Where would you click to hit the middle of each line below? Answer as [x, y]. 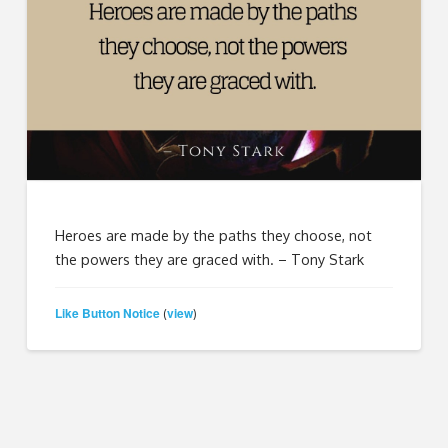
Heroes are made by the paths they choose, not [214, 235]
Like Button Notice [108, 312]
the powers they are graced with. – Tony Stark [210, 259]
